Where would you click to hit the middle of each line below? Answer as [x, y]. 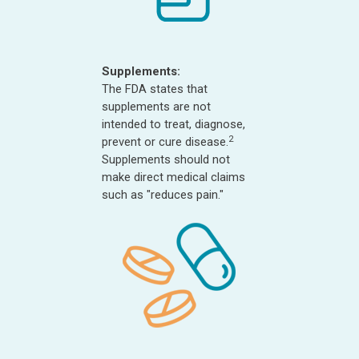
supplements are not [156, 107]
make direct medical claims [173, 177]
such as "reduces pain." [163, 195]
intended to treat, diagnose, [173, 124]
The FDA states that [155, 89]
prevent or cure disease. [165, 142]
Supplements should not [166, 159]
